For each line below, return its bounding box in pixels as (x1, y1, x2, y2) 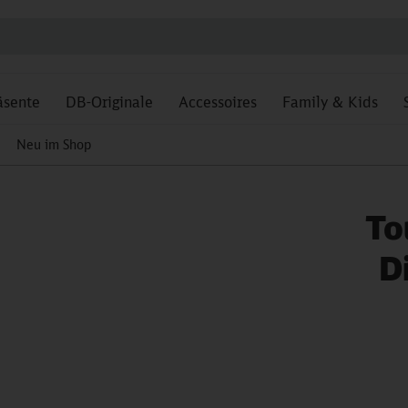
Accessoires (178, 93, 257, 111)
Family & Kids (282, 93, 378, 111)
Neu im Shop (16, 137, 91, 152)
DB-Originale (66, 93, 153, 111)
